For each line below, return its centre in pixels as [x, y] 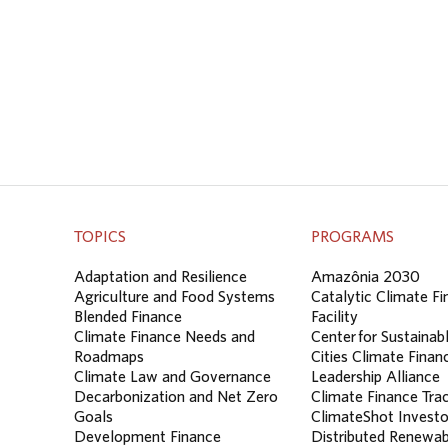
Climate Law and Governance [172, 376]
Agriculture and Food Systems [174, 296]
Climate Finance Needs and [164, 336]
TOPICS [100, 235]
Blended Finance [128, 316]
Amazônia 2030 [365, 276]
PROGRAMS [352, 235]
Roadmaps [109, 356]
